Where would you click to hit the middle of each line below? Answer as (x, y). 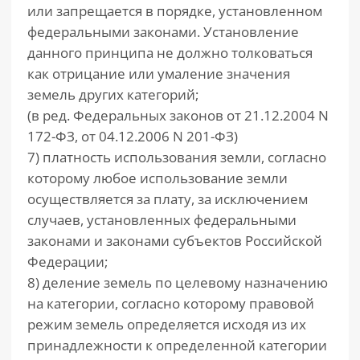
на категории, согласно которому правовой (171, 303)
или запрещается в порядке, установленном (175, 11)
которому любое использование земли (157, 178)
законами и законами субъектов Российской (175, 241)
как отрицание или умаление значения (159, 74)
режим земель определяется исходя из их (167, 324)
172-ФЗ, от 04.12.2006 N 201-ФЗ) (133, 136)
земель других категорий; (113, 94)
